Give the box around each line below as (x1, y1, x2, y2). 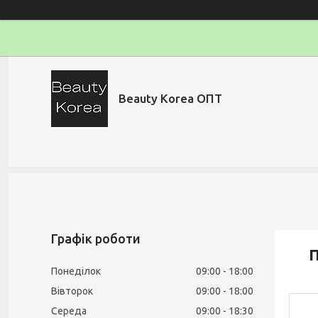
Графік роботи (51, 231, 141, 246)
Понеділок (51, 265, 101, 277)
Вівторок (51, 285, 93, 297)
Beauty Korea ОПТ (119, 92, 222, 105)
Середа (51, 305, 87, 317)
